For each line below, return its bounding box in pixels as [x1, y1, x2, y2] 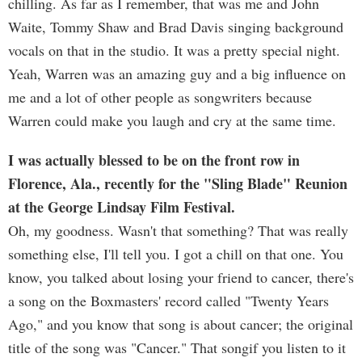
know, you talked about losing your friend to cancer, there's [8, 267, 354, 287]
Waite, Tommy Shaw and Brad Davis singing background [8, 17, 343, 36]
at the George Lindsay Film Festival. [8, 196, 235, 217]
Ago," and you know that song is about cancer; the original [8, 314, 353, 334]
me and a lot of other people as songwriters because [8, 87, 312, 107]
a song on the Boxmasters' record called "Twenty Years [8, 291, 329, 310]
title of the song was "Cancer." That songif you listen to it [8, 338, 346, 357]
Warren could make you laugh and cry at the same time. [8, 111, 336, 130]
